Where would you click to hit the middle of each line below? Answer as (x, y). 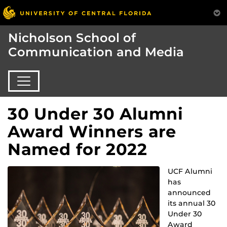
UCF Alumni (190, 171)
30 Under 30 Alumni (95, 113)
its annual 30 (192, 203)
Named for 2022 (78, 149)
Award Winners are (92, 131)
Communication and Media (96, 52)
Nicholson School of (72, 38)
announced (189, 192)
